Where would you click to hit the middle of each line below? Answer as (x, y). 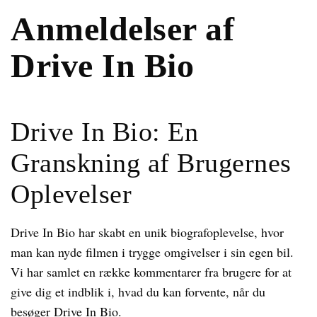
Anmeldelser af (122, 29)
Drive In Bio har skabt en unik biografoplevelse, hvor (147, 232)
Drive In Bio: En (104, 132)
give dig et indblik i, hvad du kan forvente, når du (138, 292)
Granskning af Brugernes (151, 163)
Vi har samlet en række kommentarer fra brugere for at (151, 272)
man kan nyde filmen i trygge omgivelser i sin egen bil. (152, 252)
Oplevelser (71, 194)
